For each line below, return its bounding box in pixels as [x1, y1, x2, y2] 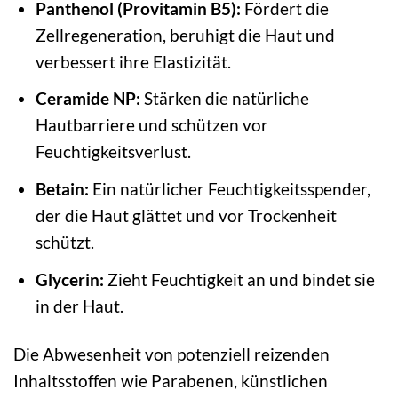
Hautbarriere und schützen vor [35, 115, 268, 136]
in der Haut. [35, 295, 123, 316]
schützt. [35, 231, 94, 252]
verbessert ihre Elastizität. [35, 51, 231, 72]
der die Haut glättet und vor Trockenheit [35, 204, 337, 226]
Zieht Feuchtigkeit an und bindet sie [103, 268, 375, 290]
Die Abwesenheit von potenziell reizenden [13, 344, 330, 365]
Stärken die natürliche [139, 88, 309, 109]
